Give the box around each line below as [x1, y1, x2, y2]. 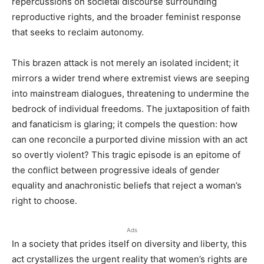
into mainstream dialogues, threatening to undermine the [12, 87, 249, 99]
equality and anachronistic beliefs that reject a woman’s [12, 179, 242, 191]
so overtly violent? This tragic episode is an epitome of [12, 148, 240, 160]
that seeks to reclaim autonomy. [12, 26, 144, 38]
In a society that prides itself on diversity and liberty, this [12, 237, 247, 249]
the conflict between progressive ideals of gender [12, 164, 220, 176]
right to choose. [12, 194, 77, 206]
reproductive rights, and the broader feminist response [12, 11, 241, 22]
